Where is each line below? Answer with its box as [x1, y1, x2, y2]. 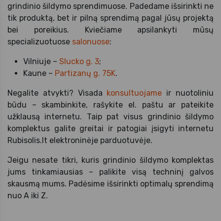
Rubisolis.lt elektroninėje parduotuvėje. [7, 135, 152, 145]
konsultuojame [107, 88, 162, 98]
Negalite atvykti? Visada [7, 88, 107, 98]
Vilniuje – [23, 56, 59, 66]
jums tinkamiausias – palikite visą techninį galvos [7, 167, 214, 177]
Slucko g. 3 [59, 56, 99, 66]
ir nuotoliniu [162, 88, 214, 98]
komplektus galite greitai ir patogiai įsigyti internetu [7, 123, 214, 133]
